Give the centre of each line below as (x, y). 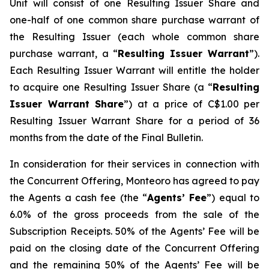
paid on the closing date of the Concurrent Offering (134, 248)
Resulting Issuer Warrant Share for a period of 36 (134, 121)
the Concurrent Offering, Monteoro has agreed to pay (134, 181)
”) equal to (233, 198)
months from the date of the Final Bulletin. (106, 138)
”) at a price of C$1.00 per (192, 104)
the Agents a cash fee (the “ (78, 198)
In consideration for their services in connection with (134, 164)
